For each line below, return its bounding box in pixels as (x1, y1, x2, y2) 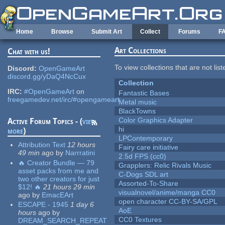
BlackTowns (119, 107, 156, 116)
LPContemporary (119, 134, 173, 143)
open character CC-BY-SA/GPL (119, 197, 218, 206)
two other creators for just (18, 174, 100, 183)
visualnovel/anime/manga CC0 (119, 188, 216, 197)
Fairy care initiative (119, 143, 179, 152)
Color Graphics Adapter (119, 116, 193, 125)
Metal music (119, 98, 157, 106)
